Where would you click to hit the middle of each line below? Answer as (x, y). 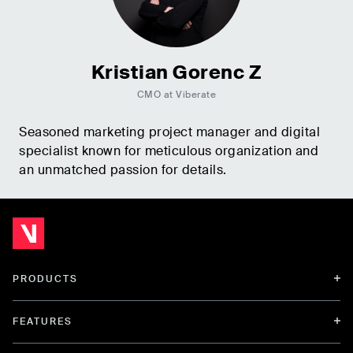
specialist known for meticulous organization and (169, 150)
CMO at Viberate (176, 94)
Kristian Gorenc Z (176, 72)
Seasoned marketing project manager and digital (169, 132)
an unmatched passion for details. (123, 169)
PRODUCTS (45, 279)
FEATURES (43, 321)
